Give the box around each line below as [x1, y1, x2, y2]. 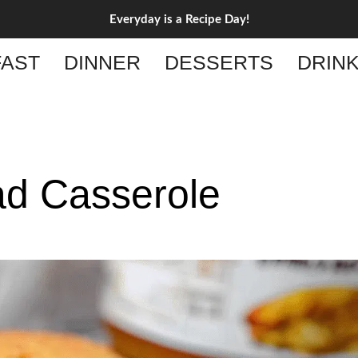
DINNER [63, 51, 141, 74]
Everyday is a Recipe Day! [109, 13, 249, 26]
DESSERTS [164, 51, 273, 74]
